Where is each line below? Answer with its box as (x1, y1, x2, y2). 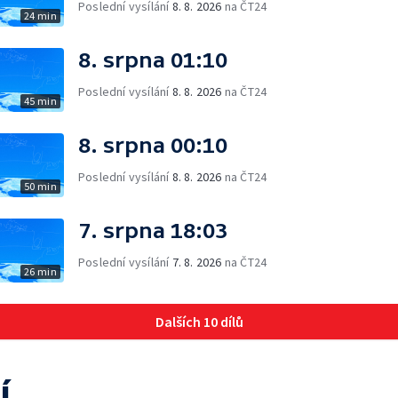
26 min (23, 265, 57, 278)
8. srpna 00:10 (78, 133, 227, 157)
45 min (23, 94, 57, 107)
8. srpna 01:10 (78, 48, 227, 72)
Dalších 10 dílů (155, 313, 243, 330)
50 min (23, 179, 57, 193)
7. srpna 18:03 (78, 219, 227, 243)
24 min (23, 9, 57, 22)
